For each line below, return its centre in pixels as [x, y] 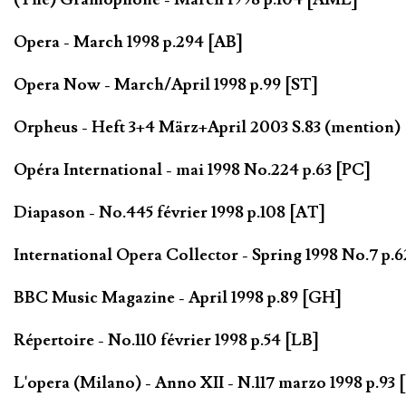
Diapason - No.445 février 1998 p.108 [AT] [169, 212]
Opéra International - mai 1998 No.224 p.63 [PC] [192, 169]
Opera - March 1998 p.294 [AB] [128, 43]
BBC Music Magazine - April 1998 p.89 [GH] [178, 297]
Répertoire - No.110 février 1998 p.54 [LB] [166, 340]
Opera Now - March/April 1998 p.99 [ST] [166, 84]
